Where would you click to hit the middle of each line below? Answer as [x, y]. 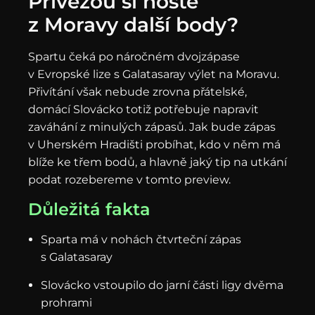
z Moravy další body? [133, 25]
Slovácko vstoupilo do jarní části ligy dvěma [162, 285]
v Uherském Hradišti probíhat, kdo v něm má [154, 144]
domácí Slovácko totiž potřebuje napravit [143, 109]
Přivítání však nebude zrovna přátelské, [137, 92]
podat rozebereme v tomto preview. [129, 180]
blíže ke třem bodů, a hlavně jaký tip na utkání [157, 162]
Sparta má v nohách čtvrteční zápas [141, 239]
